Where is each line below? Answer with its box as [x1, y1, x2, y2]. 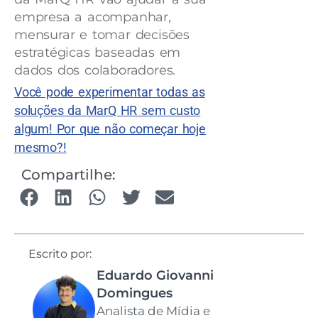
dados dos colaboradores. [14, 62, 181, 79]
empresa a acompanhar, [14, 9, 171, 26]
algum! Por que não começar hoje [14, 121, 206, 137]
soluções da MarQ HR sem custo [14, 103, 201, 119]
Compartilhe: [21, 166, 116, 184]
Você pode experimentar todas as [14, 84, 205, 100]
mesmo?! [14, 140, 67, 155]
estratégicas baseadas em [14, 45, 181, 61]
